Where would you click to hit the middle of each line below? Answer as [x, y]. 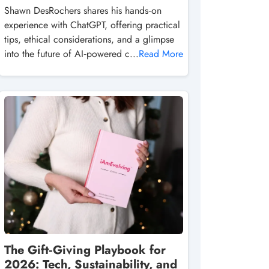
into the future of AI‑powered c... [71, 54]
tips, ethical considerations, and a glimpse [89, 39]
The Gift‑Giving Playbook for [85, 250]
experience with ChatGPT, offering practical [92, 25]
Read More [161, 54]
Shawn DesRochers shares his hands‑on [83, 11]
